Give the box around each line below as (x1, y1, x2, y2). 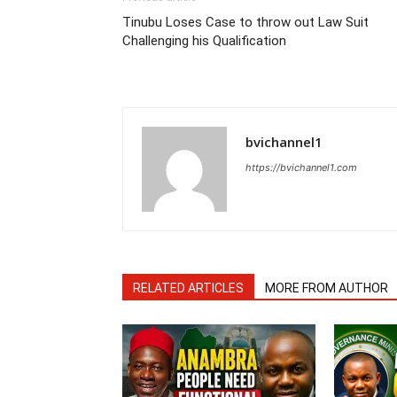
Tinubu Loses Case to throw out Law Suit (122, 14, 369, 30)
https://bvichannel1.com (245, 161, 357, 174)
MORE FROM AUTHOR (265, 281, 388, 295)
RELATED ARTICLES (133, 281, 244, 295)
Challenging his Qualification (122, 33, 286, 49)
